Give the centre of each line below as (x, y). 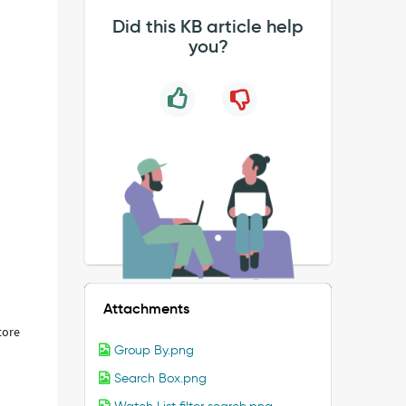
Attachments (147, 308)
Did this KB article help (208, 26)
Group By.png (155, 350)
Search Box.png (161, 378)
